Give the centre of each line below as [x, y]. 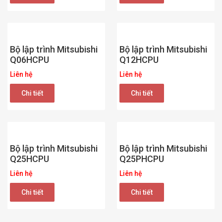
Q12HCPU [139, 59]
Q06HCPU [29, 59]
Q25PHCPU [142, 159]
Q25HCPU [29, 159]
